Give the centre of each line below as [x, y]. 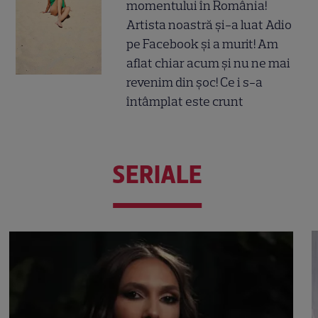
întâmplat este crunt [185, 101]
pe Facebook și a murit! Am [203, 44]
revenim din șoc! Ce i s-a [195, 82]
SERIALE [158, 174]
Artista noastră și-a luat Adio [209, 24]
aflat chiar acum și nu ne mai [209, 63]
